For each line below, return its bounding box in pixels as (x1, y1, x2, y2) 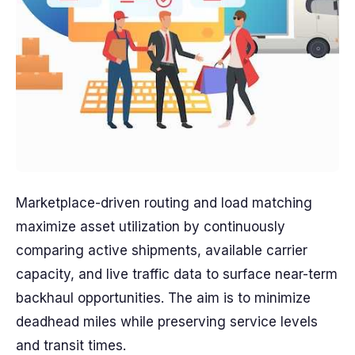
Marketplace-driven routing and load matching (16, 195, 312, 211)
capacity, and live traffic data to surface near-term (16, 266, 338, 282)
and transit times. (16, 338, 126, 353)
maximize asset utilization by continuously (16, 219, 285, 235)
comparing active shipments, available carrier (16, 242, 307, 258)
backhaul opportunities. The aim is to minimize (16, 290, 311, 306)
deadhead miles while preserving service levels (16, 314, 318, 330)
